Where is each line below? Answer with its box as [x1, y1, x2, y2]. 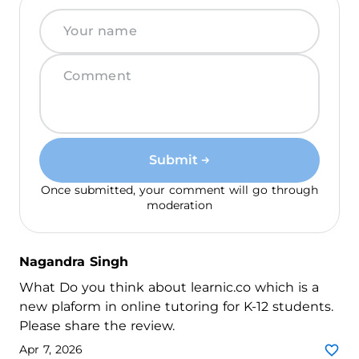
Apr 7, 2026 [19, 342, 83, 357]
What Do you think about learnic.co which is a [19, 279, 319, 295]
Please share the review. [19, 317, 175, 333]
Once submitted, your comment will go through [41, 182, 318, 197]
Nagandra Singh [19, 253, 128, 269]
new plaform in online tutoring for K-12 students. [19, 298, 333, 314]
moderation [147, 197, 212, 212]
